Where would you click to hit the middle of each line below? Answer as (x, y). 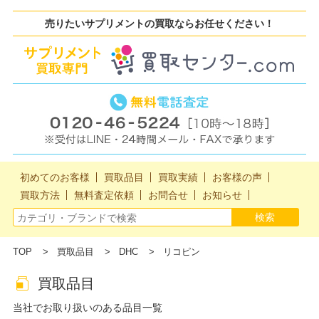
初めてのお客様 (54, 178)
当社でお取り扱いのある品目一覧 (87, 308)
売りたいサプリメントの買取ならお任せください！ (159, 23)
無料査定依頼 (104, 195)
